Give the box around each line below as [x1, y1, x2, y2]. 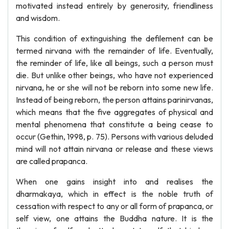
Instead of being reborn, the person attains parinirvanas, [16, 95, 213, 105]
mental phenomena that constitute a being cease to [16, 119, 213, 129]
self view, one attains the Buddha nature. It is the [16, 213, 213, 223]
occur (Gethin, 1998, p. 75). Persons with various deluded [16, 131, 213, 142]
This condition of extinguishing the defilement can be [16, 33, 213, 43]
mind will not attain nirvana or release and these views [16, 144, 213, 154]
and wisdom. [16, 13, 60, 23]
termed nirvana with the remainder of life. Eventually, [16, 45, 213, 56]
